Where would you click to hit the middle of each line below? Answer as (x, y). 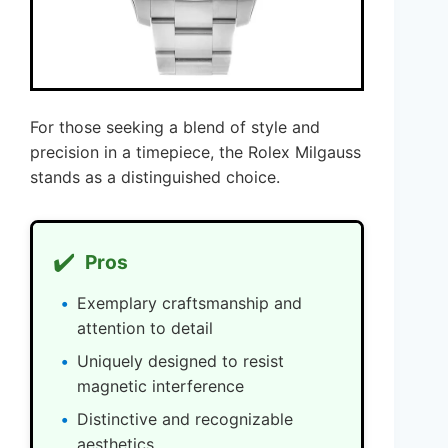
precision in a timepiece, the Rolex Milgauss (195, 152)
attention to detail (145, 328)
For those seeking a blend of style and (175, 127)
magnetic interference (160, 386)
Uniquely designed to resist (180, 361)
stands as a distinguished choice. (155, 177)
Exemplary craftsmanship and (189, 303)
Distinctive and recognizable (185, 419)
